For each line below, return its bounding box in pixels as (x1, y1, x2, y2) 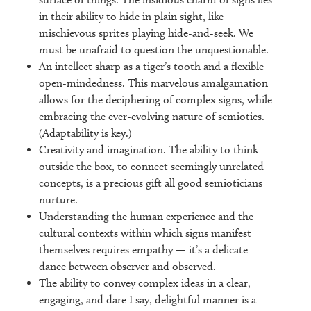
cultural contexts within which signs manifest (39, 226, 251, 240)
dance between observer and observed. (39, 260, 216, 274)
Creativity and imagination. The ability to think (39, 143, 258, 157)
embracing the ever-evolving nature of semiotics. (39, 110, 264, 124)
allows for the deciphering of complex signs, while (39, 93, 272, 107)
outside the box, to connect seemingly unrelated (39, 160, 264, 174)
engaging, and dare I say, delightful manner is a (39, 293, 256, 307)
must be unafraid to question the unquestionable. (39, 43, 269, 57)
